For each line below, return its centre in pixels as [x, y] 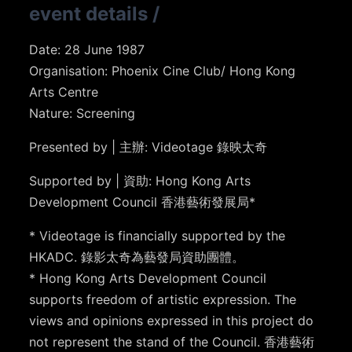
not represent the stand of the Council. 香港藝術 [172, 341]
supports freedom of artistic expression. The [163, 299]
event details [89, 13]
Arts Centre [64, 92]
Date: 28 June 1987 [87, 49]
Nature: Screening [82, 113]
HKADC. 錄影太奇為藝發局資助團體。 [137, 257]
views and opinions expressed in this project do [172, 320]
